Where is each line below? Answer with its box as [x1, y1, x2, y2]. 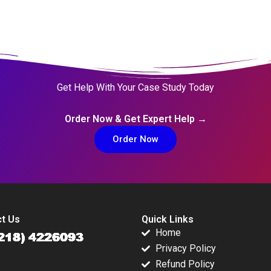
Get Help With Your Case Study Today [57, 82, 214, 94]
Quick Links [142, 214, 194, 226]
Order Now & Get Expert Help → [64, 113, 207, 125]
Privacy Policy [155, 243, 216, 255]
